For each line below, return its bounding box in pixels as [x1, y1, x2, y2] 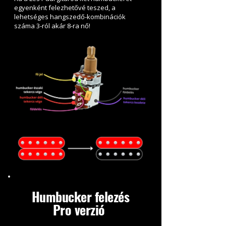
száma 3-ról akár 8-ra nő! [14, 21, 90, 31]
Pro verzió [52, 200, 108, 220]
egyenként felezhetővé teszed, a [14, 3, 116, 13]
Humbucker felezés [31, 187, 130, 207]
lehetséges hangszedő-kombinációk [14, 12, 126, 22]
